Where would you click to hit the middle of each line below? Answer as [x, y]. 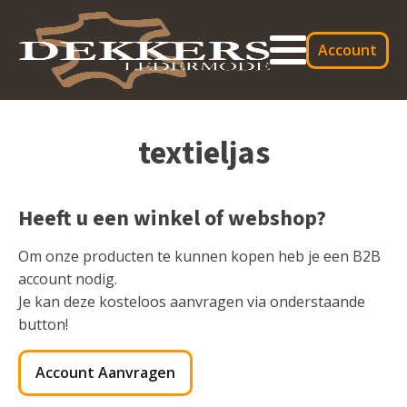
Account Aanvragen [105, 372]
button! [43, 324]
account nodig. [68, 279]
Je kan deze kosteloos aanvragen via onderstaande [192, 302]
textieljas [203, 153]
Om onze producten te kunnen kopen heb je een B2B [199, 256]
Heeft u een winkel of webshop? [172, 218]
